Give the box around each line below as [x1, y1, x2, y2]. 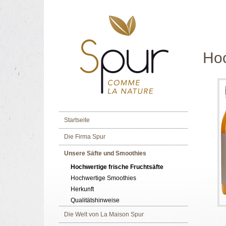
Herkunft [70, 186, 94, 193]
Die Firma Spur [64, 133, 105, 140]
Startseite [64, 117, 90, 124]
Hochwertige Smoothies [70, 175, 136, 182]
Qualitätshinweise [70, 197, 120, 204]
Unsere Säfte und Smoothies [64, 150, 146, 157]
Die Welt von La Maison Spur [64, 211, 144, 218]
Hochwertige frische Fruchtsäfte [70, 163, 163, 171]
